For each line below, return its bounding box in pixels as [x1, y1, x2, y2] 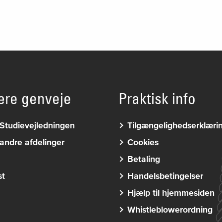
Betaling [127, 154, 160, 164]
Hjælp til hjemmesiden [127, 187, 215, 198]
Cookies [127, 137, 159, 147]
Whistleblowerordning [127, 204, 213, 215]
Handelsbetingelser [127, 170, 203, 181]
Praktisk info [118, 89, 196, 108]
